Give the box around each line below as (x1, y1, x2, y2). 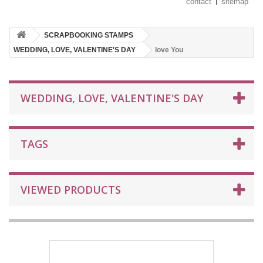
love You (155, 46, 183, 54)
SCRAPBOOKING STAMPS (44, 31, 133, 39)
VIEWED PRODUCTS (21, 183, 121, 197)
